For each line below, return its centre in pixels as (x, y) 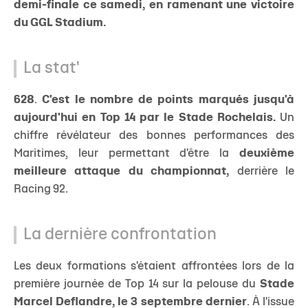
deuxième (267, 154)
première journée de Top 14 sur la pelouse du (137, 284)
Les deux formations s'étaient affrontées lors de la (154, 266)
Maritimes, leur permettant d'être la (126, 154)
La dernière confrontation (120, 235)
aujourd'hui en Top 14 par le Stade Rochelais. (145, 118)
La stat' (52, 69)
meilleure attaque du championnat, (122, 172)
